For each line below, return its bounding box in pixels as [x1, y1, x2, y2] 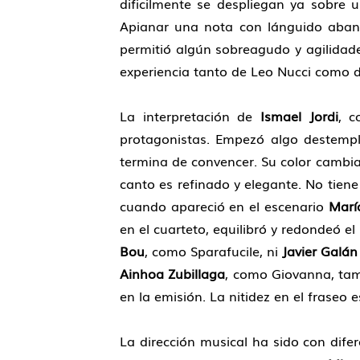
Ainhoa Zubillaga [119, 263, 226, 283]
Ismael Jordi [260, 105, 338, 125]
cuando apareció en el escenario [119, 195, 329, 215]
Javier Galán [281, 240, 358, 260]
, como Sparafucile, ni [144, 240, 282, 260]
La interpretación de [119, 105, 260, 125]
